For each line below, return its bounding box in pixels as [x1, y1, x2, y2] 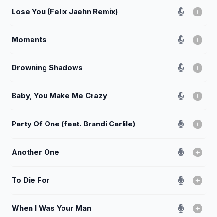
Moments [12, 34, 46, 44]
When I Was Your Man [12, 203, 91, 213]
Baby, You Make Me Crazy [12, 91, 107, 100]
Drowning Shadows [12, 62, 83, 72]
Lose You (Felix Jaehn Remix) [12, 6, 118, 16]
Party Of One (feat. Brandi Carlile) [12, 119, 135, 128]
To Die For [12, 175, 50, 185]
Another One [12, 147, 59, 156]
